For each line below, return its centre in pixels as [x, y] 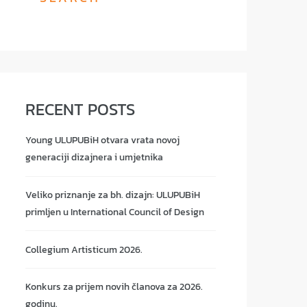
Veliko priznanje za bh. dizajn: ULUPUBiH [113, 195]
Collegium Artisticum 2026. [84, 249]
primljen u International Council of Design [115, 212]
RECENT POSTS [80, 110]
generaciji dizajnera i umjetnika [94, 158]
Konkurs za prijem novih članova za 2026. [114, 287]
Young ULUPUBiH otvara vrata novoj [102, 140]
